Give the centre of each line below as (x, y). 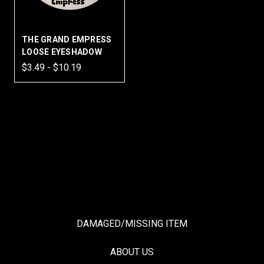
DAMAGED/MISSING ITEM (132, 224)
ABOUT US (132, 252)
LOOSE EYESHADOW (62, 52)
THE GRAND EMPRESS (67, 39)
